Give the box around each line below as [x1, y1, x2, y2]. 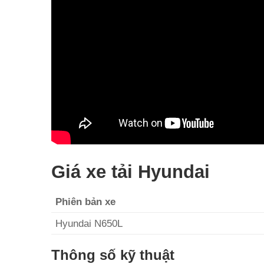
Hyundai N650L [55, 217, 123, 230]
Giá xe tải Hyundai [51, 161, 210, 183]
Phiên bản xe [55, 196, 116, 208]
